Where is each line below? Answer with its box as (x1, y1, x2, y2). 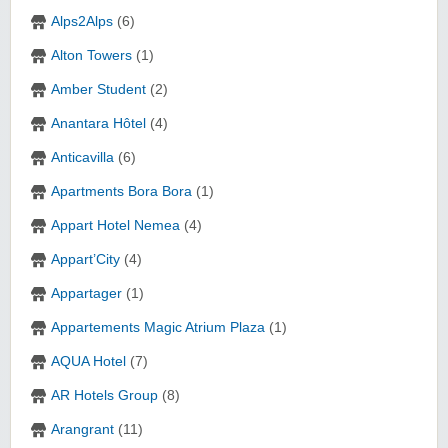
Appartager (51, 286, 122, 302)
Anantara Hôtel (51, 116, 146, 132)
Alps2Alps (51, 14, 113, 30)
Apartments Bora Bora (51, 184, 192, 200)
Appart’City (51, 252, 120, 268)
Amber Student (51, 82, 146, 98)
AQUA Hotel (51, 354, 126, 370)
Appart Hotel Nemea (51, 218, 180, 234)
